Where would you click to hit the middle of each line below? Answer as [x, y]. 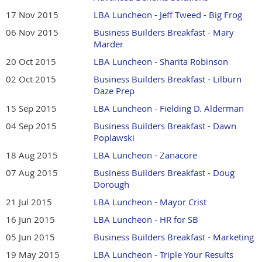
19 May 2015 [33, 255]
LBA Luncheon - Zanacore [145, 155]
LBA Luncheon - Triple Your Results [163, 255]
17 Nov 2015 [32, 15]
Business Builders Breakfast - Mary [164, 32]
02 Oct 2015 [31, 79]
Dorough [111, 185]
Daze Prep [114, 91]
